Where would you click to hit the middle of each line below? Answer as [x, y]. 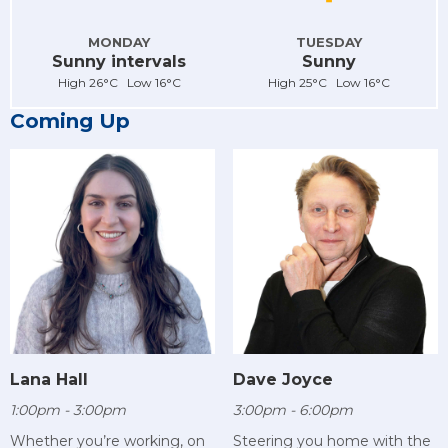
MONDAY [119, 41]
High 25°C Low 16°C [329, 82]
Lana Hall [49, 380]
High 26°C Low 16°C [119, 82]
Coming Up [70, 120]
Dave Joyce [282, 380]
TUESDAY [329, 41]
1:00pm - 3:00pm [68, 410]
